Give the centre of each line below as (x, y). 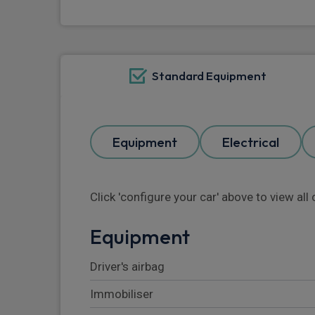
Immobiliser (122, 294)
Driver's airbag (127, 267)
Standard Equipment (209, 76)
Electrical (251, 142)
